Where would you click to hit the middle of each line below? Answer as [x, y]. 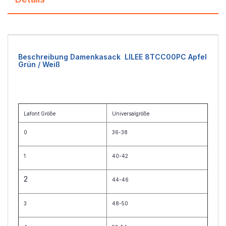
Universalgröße [131, 114]
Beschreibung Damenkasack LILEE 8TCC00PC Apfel [112, 57]
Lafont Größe [40, 114]
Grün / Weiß [39, 64]
